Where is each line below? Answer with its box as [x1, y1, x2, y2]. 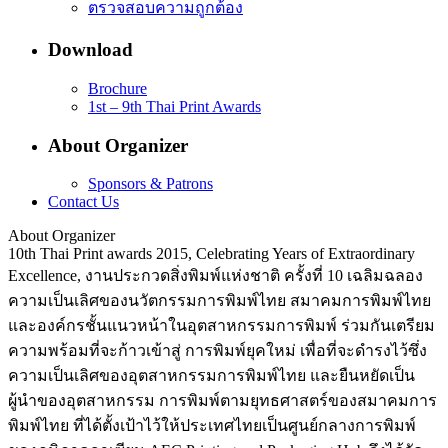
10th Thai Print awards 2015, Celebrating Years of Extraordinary [8, 245, 415, 263]
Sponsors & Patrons [88, 175, 213, 193]
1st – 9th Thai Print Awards [88, 97, 261, 115]
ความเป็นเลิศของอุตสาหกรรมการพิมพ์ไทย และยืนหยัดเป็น [8, 367, 415, 385]
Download [48, 39, 133, 61]
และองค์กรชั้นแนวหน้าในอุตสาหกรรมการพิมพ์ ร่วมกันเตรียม [8, 317, 435, 335]
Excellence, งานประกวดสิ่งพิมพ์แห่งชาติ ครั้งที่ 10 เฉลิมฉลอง [8, 267, 423, 285]
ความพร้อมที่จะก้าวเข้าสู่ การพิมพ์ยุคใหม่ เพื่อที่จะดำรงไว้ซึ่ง [8, 342, 427, 360]
